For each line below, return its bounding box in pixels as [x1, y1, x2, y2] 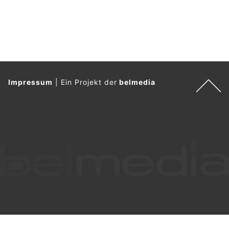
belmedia [119, 78, 156, 86]
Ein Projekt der [60, 78, 120, 86]
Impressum [8, 78, 53, 86]
